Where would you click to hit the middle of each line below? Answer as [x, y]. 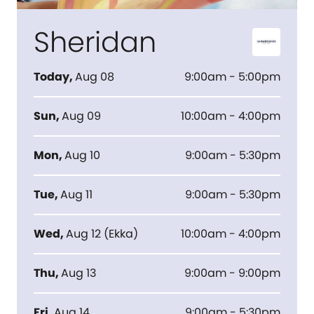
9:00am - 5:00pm [233, 77]
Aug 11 [76, 194]
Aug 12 [83, 234]
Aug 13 [78, 273]
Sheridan [95, 42]
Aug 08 [95, 77]
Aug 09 [81, 116]
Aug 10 [82, 155]
